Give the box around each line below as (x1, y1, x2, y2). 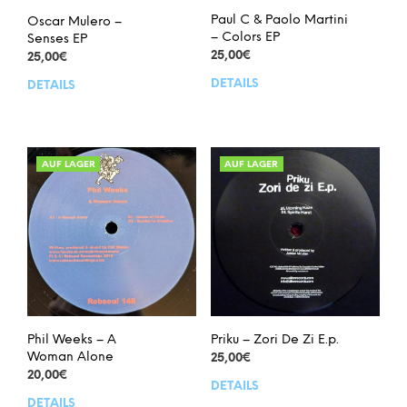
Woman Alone (27, 350, 114, 364)
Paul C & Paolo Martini (210, 13, 348, 27)
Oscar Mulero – (27, 15, 122, 29)
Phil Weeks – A (27, 333, 116, 347)
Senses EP (27, 32, 87, 46)
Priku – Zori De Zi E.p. (210, 333, 339, 347)
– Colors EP (210, 30, 280, 45)
